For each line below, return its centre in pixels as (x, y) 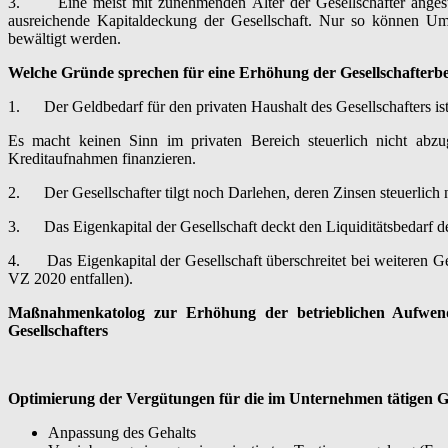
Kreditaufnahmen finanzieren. (102, 158)
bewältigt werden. (64, 38)
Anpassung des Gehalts (122, 432)
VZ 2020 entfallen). (70, 278)
